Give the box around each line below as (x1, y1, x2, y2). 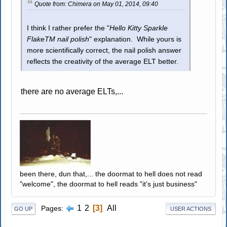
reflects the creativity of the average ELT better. (27, 58, 179, 66)
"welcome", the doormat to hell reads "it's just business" (20, 180, 198, 188)
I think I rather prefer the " (27, 24, 110, 32)
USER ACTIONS (170, 205, 211, 212)
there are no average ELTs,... (21, 87, 124, 96)
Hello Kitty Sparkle (109, 24, 168, 32)
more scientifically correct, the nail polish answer (27, 47, 182, 55)
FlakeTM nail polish (27, 35, 90, 44)
